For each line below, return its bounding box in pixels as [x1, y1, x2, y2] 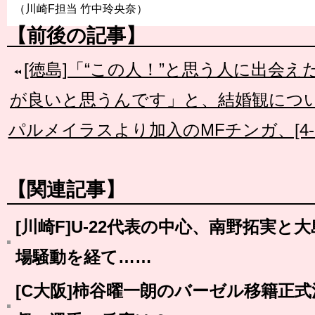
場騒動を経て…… [15, 247, 152, 266]
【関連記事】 [7, 179, 125, 200]
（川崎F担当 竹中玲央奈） [14, 3, 148, 15]
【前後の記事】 [7, 25, 146, 46]
